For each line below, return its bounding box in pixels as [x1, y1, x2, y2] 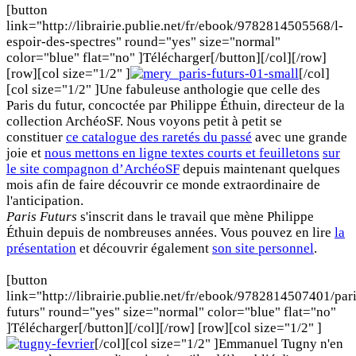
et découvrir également [76, 240, 212, 256]
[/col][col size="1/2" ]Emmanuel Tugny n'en [95, 335, 343, 351]
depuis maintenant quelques [180, 161, 340, 176]
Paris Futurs [6, 208, 77, 224]
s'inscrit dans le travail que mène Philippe [77, 208, 314, 224]
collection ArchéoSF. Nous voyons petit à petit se [6, 113, 282, 129]
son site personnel [212, 240, 314, 256]
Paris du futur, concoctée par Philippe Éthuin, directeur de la [6, 97, 345, 113]
